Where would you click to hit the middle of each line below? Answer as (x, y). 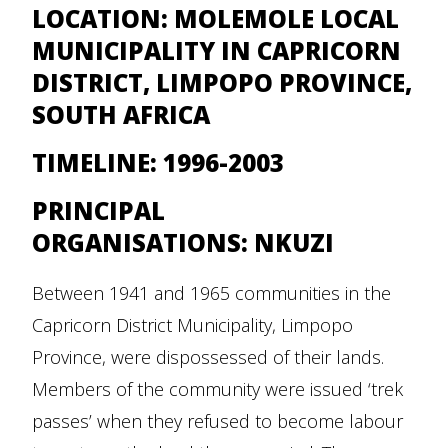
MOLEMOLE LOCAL (286, 19)
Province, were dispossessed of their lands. (208, 357)
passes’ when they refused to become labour (217, 421)
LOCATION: (103, 19)
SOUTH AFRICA (121, 115)
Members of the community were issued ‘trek (217, 389)
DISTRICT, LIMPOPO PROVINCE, (222, 83)
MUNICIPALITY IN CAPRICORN (216, 51)
